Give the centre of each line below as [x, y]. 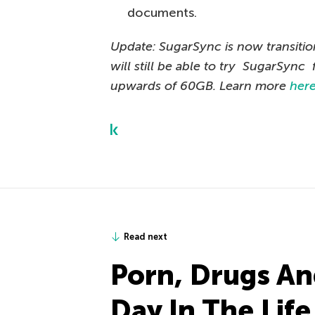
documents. [162, 13]
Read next [146, 237]
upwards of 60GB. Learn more [200, 86]
